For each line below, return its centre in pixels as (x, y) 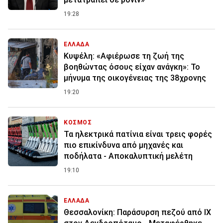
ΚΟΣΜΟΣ (78, 122)
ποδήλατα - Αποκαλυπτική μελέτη (128, 156)
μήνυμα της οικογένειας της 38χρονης (135, 78)
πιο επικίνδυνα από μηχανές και (123, 145)
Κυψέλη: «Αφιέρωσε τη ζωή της (124, 56)
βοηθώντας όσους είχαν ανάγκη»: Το (132, 67)
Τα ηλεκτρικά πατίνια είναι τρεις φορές (138, 134)
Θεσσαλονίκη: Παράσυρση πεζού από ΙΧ (137, 212)
